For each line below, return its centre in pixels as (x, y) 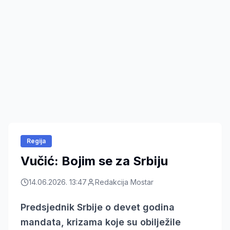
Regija (36, 141)
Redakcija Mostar (124, 182)
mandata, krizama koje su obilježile (101, 222)
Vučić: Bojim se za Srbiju (94, 161)
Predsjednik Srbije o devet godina (98, 207)
